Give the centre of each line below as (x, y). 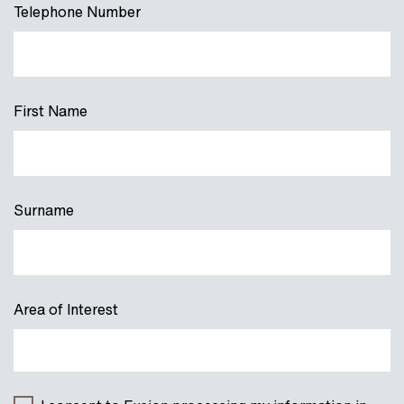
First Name (50, 111)
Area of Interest (66, 309)
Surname (44, 210)
